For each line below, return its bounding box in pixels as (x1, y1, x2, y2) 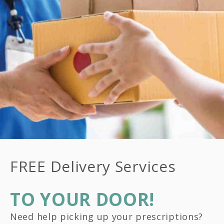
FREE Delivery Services (10, 155, 176, 176)
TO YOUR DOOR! (10, 187, 155, 211)
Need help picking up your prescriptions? (10, 210, 203, 222)
